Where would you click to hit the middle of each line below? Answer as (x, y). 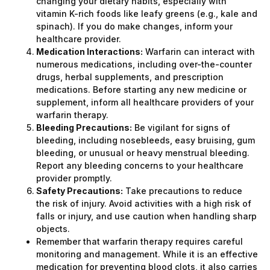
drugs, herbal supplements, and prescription (130, 77)
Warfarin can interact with (199, 52)
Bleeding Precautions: (84, 128)
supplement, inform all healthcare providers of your (145, 102)
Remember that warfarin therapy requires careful (140, 242)
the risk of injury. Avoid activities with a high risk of (144, 204)
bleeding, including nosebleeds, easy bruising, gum (146, 140)
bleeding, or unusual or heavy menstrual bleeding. (143, 153)
